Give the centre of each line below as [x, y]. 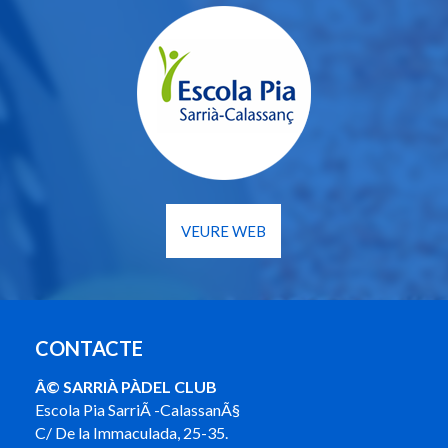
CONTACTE [89, 348]
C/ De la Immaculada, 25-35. [131, 433]
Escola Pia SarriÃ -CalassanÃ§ [137, 410]
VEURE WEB [224, 231]
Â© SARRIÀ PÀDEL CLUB [126, 387]
